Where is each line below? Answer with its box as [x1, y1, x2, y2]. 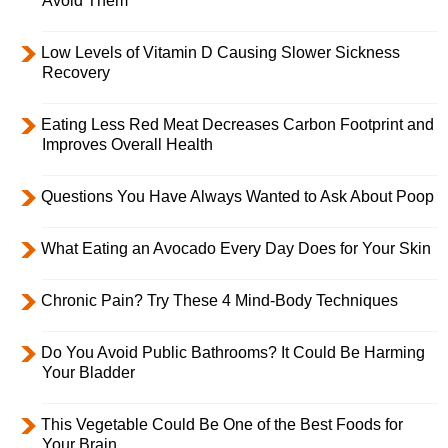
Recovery [42, 63, 110, 81]
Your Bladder [42, 363, 135, 381]
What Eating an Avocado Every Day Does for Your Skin [41, 239, 431, 257]
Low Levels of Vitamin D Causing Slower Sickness [41, 43, 400, 61]
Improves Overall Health [42, 135, 213, 153]
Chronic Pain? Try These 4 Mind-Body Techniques [41, 291, 398, 309]
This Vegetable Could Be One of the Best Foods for [41, 415, 403, 433]
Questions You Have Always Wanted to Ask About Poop [41, 187, 434, 205]
